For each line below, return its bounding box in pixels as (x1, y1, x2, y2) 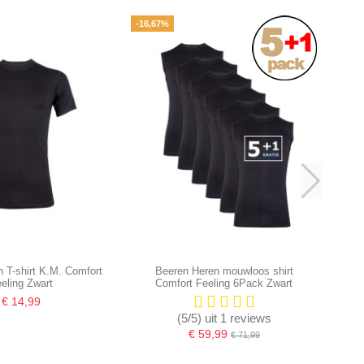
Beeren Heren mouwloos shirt (154, 265, 293, 278)
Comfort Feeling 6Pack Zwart (155, 277, 293, 290)
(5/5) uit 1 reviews (176, 310, 271, 325)
